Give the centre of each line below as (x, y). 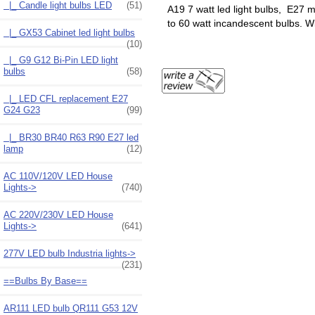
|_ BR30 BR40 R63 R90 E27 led (71, 137)
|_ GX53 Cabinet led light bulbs (69, 32)
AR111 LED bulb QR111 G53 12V (71, 308)
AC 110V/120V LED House (58, 176)
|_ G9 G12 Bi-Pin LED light (61, 60)
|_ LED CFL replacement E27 (66, 98)
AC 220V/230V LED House (58, 214)
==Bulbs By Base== (45, 281)
